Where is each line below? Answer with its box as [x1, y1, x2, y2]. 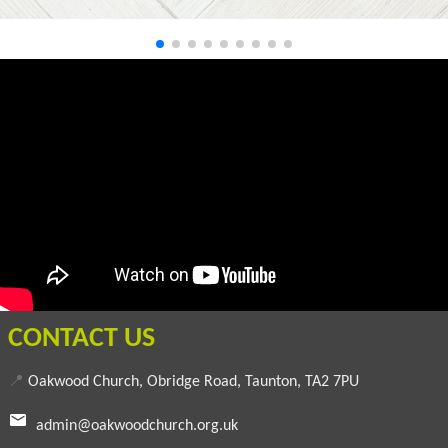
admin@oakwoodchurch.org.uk [36, 418, 238, 434]
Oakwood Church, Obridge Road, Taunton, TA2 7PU [28, 374, 359, 390]
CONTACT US [8, 325, 155, 353]
